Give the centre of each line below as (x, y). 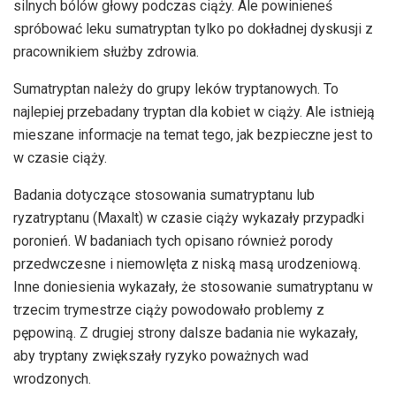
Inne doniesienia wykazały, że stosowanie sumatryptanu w (193, 287)
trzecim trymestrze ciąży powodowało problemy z (169, 310)
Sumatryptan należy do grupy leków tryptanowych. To (176, 89)
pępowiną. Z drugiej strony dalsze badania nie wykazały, (186, 333)
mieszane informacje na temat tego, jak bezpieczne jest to (193, 135)
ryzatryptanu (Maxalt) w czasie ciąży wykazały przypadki (189, 218)
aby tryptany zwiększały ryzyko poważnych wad (161, 356)
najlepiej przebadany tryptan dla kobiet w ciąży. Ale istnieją (194, 112)
